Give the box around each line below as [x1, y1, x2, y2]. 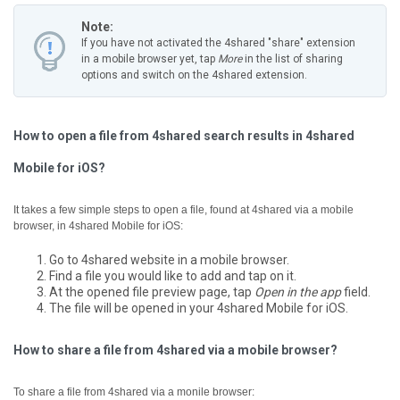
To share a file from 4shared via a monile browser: [13, 386, 254, 398]
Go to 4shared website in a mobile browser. [49, 253, 289, 267]
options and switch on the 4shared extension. [81, 69, 307, 81]
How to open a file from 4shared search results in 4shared [13, 129, 354, 143]
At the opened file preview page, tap [49, 285, 254, 299]
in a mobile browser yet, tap [81, 53, 218, 65]
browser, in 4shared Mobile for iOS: [13, 220, 183, 232]
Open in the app [254, 285, 341, 299]
